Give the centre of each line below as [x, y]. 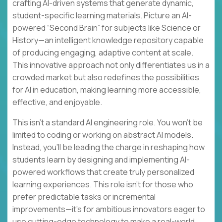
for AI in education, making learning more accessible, [107, 90]
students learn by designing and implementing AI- [101, 160]
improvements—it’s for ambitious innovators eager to [109, 209]
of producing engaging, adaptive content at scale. [103, 53]
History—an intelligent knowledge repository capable [108, 40]
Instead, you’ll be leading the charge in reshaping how [109, 147]
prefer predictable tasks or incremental [84, 197]
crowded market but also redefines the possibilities [106, 78]
